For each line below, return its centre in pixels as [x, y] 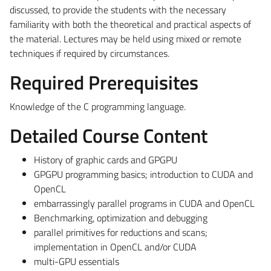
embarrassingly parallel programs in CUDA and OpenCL [144, 203]
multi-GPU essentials [77, 261]
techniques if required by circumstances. [90, 53]
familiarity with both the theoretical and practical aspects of [130, 24]
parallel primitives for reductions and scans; [121, 232]
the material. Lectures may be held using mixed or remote [126, 38]
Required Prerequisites [104, 82]
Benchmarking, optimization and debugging [121, 217]
